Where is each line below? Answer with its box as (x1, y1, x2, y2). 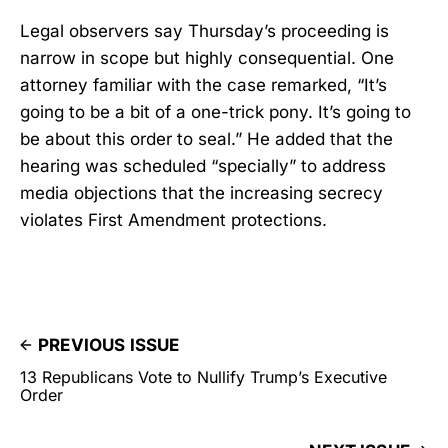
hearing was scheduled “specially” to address (20, 156, 386, 177)
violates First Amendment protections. (20, 210, 327, 231)
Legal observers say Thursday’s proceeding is (20, 21, 389, 42)
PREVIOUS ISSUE (38, 335, 180, 356)
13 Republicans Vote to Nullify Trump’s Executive (20, 367, 387, 388)
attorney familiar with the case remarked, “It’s (20, 75, 387, 96)
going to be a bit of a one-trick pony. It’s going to (20, 102, 411, 123)
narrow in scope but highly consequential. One (20, 48, 394, 69)
